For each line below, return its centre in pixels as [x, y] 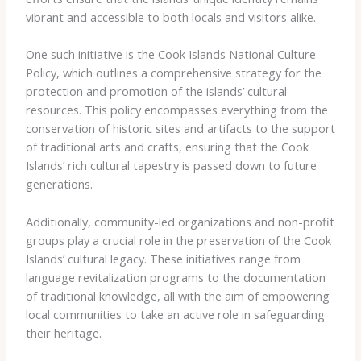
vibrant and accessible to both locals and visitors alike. [170, 17]
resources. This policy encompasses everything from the [176, 110]
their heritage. [63, 332]
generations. [59, 184]
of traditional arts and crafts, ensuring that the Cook [167, 147]
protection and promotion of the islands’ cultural [156, 91]
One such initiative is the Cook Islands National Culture [170, 54]
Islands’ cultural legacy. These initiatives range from [163, 258]
